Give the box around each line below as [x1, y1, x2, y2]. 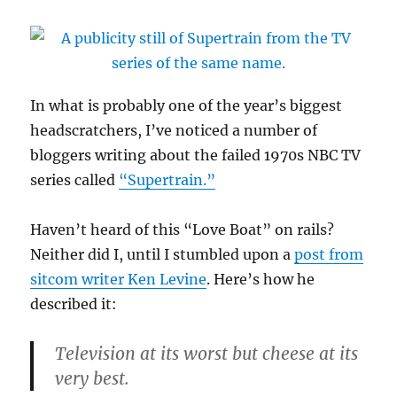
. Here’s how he [206, 270, 315, 289]
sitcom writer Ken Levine [30, 270, 207, 289]
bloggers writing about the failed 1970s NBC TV [30, 146, 362, 165]
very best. [55, 368, 130, 390]
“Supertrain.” [119, 171, 216, 190]
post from [294, 245, 364, 264]
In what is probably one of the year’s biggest [30, 97, 343, 115]
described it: [30, 295, 118, 314]
